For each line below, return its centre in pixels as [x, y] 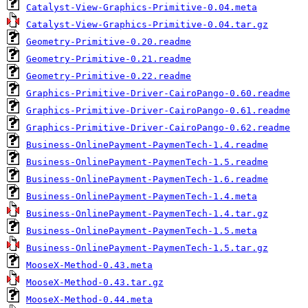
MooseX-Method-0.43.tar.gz [95, 282]
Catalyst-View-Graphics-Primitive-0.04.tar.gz [147, 24]
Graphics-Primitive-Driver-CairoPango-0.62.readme [158, 128]
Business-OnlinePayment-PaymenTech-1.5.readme [147, 162]
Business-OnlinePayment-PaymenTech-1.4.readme [147, 145]
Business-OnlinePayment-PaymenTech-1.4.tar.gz [147, 213]
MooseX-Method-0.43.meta [89, 265]
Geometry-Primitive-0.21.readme [109, 59]
